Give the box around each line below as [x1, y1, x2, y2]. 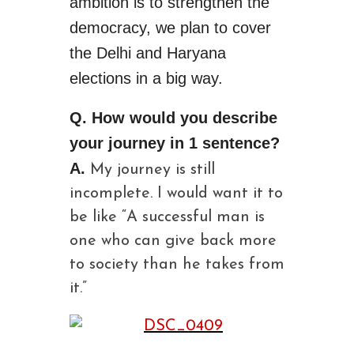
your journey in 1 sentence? [69, 134, 280, 152]
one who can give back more [69, 233, 277, 249]
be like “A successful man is [69, 209, 265, 225]
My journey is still [89, 162, 215, 178]
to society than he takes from [69, 257, 284, 273]
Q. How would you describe [69, 109, 277, 126]
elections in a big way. [69, 70, 223, 87]
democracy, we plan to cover [69, 19, 271, 36]
